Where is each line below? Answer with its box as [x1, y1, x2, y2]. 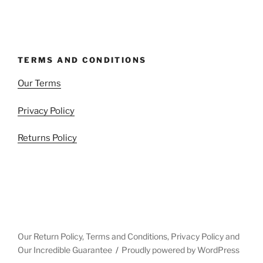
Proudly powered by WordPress [122, 245, 240, 255]
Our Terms [18, 78, 61, 89]
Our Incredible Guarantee [18, 245, 112, 255]
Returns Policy [18, 133, 77, 144]
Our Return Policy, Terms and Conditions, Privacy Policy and [18, 231, 240, 242]
